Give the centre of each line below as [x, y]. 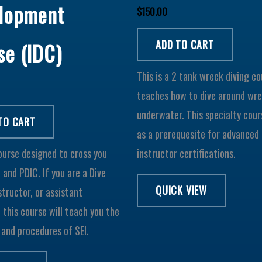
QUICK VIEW [181, 190]
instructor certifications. [186, 153]
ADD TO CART [185, 44]
